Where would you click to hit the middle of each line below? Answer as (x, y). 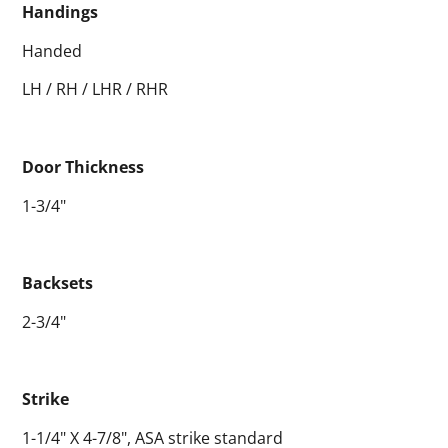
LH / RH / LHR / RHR (95, 89)
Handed (52, 50)
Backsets (58, 283)
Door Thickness (83, 166)
